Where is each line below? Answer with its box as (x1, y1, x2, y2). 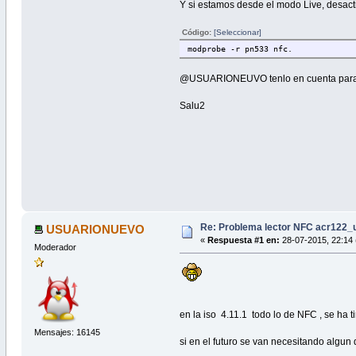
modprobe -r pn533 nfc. (188, 44, 293, 53)
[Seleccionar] (214, 27, 262, 37)
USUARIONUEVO (46, 222, 145, 237)
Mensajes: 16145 (33, 327, 100, 337)
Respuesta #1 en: (207, 235, 280, 246)
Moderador (33, 242, 76, 253)
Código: (182, 27, 215, 37)
